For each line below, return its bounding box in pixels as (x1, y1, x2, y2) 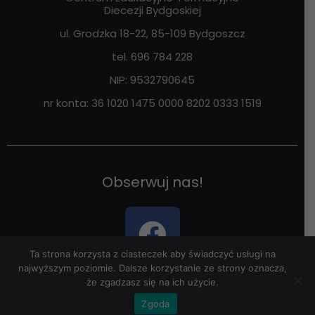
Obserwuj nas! (101, 172, 203, 193)
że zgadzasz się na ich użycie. (86, 276, 219, 288)
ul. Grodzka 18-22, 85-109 (59, 26, 186, 41)
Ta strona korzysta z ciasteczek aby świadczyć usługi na (29, 248, 276, 259)
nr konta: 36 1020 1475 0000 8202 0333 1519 (43, 96, 262, 111)
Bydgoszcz (186, 26, 245, 41)
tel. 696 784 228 (112, 49, 193, 65)
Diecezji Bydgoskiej (103, 3, 201, 18)
